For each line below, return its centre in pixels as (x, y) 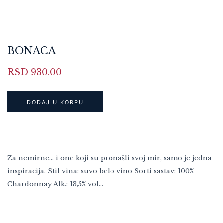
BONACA (32, 51)
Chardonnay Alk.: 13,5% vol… (55, 184)
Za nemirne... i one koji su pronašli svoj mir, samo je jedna (110, 158)
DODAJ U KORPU (55, 102)
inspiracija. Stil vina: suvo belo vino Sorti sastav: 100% (101, 171)
